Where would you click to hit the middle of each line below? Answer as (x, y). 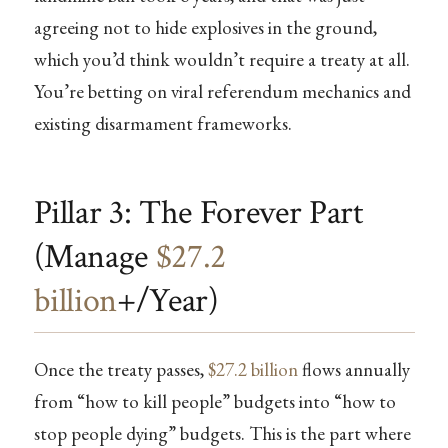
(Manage (94, 257)
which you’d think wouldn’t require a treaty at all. (221, 60)
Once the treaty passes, (120, 369)
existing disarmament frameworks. (162, 124)
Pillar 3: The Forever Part (198, 213)
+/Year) (168, 301)
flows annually (353, 369)
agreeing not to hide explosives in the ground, (205, 28)
